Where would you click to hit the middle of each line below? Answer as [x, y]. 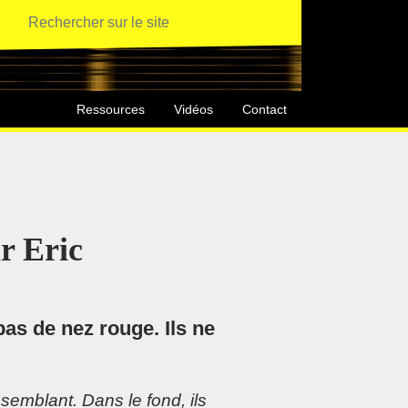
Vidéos [194, 109]
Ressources [111, 109]
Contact [265, 109]
